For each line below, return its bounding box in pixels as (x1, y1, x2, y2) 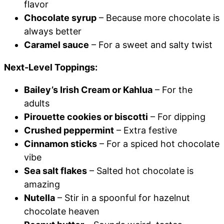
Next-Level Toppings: (4, 62, 97, 73)
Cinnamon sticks (24, 138, 97, 149)
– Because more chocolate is (96, 12, 219, 23)
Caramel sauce (24, 39, 89, 50)
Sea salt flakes (24, 165, 87, 176)
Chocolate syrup (24, 12, 96, 23)
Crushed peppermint (24, 125, 114, 136)
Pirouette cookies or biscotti (24, 111, 148, 122)
